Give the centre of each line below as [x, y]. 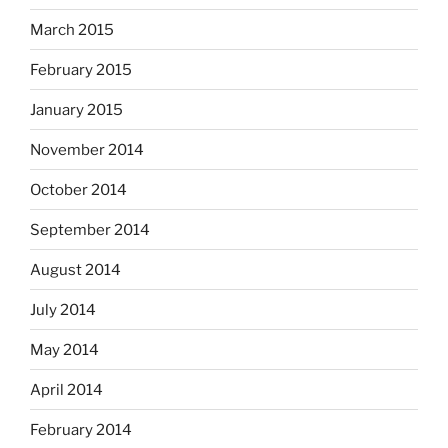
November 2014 [87, 149]
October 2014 [78, 189]
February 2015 [81, 69]
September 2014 [90, 229]
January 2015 [76, 109]
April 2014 [66, 389]
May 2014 [64, 349]
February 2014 [81, 429]
